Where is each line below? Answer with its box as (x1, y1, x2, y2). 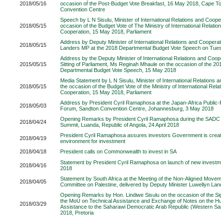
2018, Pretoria (60, 210, 94, 216)
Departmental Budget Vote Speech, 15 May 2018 (60, 67, 176, 73)
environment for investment (60, 138, 125, 144)
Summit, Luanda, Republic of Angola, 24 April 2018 (60, 122, 179, 128)
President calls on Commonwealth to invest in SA (60, 148, 177, 154)
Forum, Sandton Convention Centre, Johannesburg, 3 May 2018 (60, 106, 214, 111)
